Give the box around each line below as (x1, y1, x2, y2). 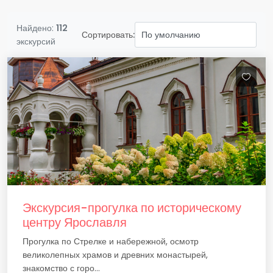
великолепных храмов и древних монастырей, (23, 249, 208, 261)
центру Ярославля (23, 214, 127, 231)
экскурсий (16, 35, 55, 48)
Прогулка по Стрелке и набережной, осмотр (23, 235, 199, 247)
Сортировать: (82, 29, 135, 41)
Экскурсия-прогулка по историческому (23, 199, 241, 216)
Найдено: (16, 22, 56, 34)
